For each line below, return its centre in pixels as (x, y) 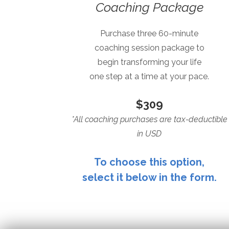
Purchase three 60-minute (149, 33)
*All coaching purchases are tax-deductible (149, 119)
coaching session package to (149, 48)
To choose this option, (149, 162)
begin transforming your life (149, 62)
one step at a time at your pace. (149, 76)
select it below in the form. (149, 177)
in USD (149, 133)
